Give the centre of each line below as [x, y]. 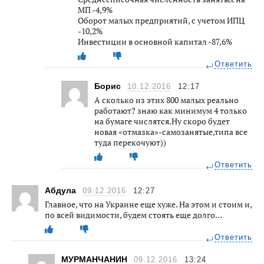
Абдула [62, 190]
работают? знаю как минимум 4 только [171, 110]
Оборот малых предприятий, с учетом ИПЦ [161, 20]
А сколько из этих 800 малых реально [166, 100]
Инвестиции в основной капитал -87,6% [155, 41]
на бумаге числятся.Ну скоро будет [162, 121]
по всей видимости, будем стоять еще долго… [133, 214]
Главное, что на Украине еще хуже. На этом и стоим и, [148, 204]
